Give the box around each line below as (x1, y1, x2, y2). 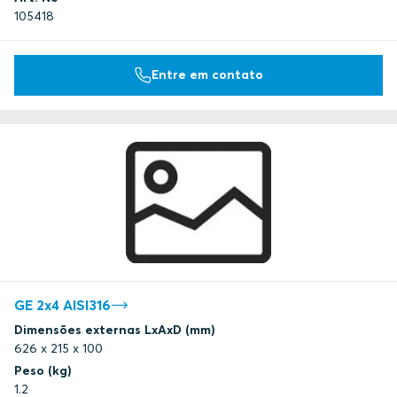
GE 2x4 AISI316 (14, 296, 111, 315)
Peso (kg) (14, 362, 72, 379)
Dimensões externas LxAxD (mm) (14, 322, 215, 339)
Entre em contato (152, 66, 263, 83)
